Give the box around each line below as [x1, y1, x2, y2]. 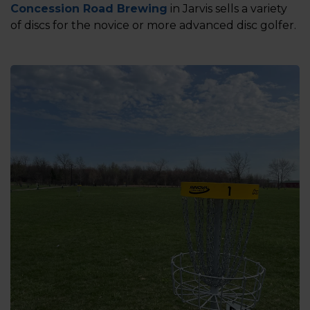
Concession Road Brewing [10, 2, 167, 15]
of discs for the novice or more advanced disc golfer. [10, 19, 296, 32]
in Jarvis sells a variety [167, 2, 287, 15]
